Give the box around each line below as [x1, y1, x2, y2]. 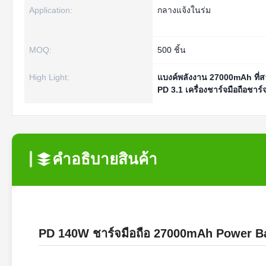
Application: [29, 5, 72, 15]
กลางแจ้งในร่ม [157, 5, 211, 15]
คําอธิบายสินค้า [52, 150, 157, 168]
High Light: [29, 72, 69, 82]
